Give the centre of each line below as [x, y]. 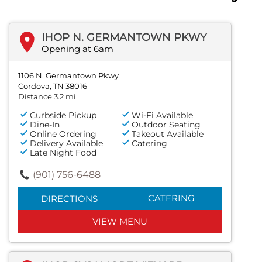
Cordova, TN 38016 [53, 86]
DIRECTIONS [69, 198]
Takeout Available [168, 134]
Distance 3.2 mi [47, 96]
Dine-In [45, 124]
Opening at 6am [77, 49]
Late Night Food [63, 152]
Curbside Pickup [63, 115]
